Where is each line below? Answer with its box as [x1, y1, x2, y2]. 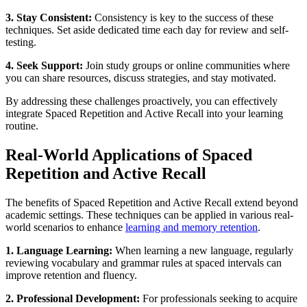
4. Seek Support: [5, 59, 83, 71]
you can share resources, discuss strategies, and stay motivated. [5, 71, 276, 84]
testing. [5, 36, 36, 48]
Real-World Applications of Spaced [5, 145, 252, 164]
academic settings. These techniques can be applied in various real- [5, 208, 293, 221]
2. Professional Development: [5, 292, 140, 304]
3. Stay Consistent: [5, 11, 92, 23]
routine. [5, 119, 38, 132]
